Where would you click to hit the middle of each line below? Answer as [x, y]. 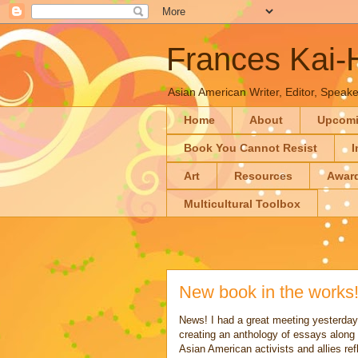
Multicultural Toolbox [242, 203]
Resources [263, 175]
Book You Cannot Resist [251, 148]
